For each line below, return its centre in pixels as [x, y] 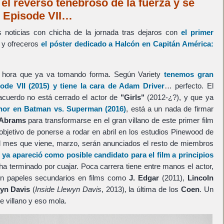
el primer [197, 32]
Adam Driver [142, 85]
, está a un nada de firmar [170, 108]
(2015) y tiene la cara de [72, 85]
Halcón [127, 43]
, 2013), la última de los [141, 189]
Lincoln [200, 177]
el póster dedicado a [78, 43]
